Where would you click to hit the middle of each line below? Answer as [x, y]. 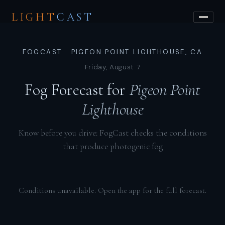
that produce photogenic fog [113, 146]
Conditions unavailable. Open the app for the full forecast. [113, 190]
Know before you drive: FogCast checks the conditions [113, 133]
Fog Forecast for [77, 89]
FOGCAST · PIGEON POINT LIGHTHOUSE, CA [113, 52]
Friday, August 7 [113, 67]
